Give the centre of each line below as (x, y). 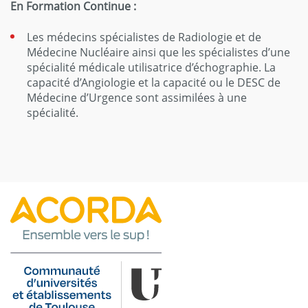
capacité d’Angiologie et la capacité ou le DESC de (154, 82)
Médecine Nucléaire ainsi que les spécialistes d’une (158, 52)
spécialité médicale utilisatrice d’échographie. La (151, 67)
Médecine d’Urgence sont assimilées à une (137, 97)
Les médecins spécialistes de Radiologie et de (144, 37)
